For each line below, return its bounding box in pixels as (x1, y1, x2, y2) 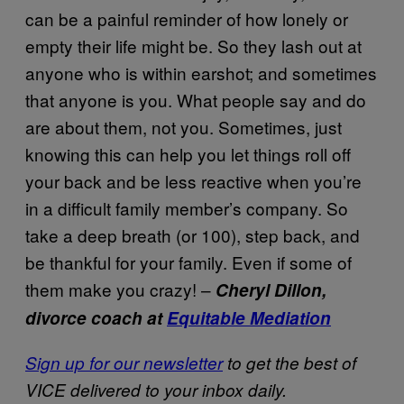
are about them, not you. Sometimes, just (25, 115, 342, 140)
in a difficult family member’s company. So (25, 196, 348, 221)
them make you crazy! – (25, 277, 216, 302)
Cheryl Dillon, (216, 278, 326, 303)
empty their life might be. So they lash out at (25, 33, 362, 59)
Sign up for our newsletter (25, 351, 223, 375)
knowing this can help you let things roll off (25, 142, 351, 167)
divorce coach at (25, 306, 167, 331)
